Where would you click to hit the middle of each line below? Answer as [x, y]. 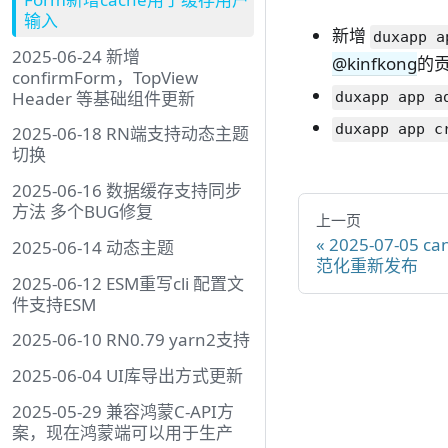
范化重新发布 [367, 265]
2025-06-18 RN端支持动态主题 [130, 134]
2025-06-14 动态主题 [93, 247]
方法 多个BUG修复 [82, 212]
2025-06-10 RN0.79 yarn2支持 [131, 340]
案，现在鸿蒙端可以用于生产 [122, 432]
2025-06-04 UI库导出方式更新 [127, 376]
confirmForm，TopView [105, 77]
